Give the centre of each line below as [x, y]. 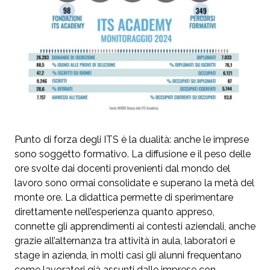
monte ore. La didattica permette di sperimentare [124, 198]
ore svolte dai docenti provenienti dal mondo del [122, 169]
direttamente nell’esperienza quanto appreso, [115, 212]
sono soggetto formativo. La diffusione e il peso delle [133, 154]
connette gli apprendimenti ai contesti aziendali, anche [135, 227]
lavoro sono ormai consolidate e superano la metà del [134, 183]
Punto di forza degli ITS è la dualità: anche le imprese [132, 140]
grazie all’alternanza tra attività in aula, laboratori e [125, 241]
